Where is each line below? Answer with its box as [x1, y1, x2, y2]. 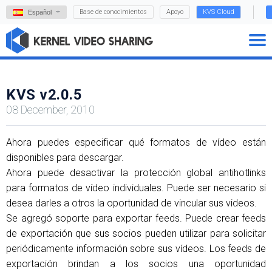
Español [28, 8, 52, 16]
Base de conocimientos [80, 8, 147, 16]
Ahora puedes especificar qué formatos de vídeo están [6, 137, 266, 148]
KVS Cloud [203, 8, 234, 16]
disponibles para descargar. [6, 152, 124, 163]
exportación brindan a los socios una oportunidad [6, 258, 266, 270]
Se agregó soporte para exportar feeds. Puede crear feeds [6, 212, 266, 224]
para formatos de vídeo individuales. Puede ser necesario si [6, 182, 266, 194]
